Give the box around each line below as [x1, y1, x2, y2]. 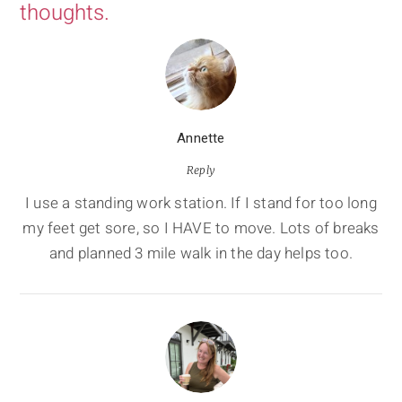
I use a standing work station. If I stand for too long [25, 192, 377, 215]
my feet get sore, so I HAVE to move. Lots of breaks [22, 217, 380, 240]
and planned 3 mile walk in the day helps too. [48, 242, 353, 266]
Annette [177, 128, 225, 149]
